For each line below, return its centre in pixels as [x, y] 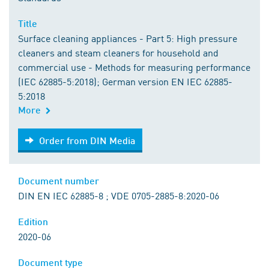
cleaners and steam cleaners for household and [118, 53]
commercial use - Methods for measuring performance [134, 67]
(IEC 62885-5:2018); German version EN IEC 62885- [125, 81]
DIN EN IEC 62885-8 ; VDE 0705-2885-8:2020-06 [119, 195]
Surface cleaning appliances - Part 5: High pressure [128, 38]
